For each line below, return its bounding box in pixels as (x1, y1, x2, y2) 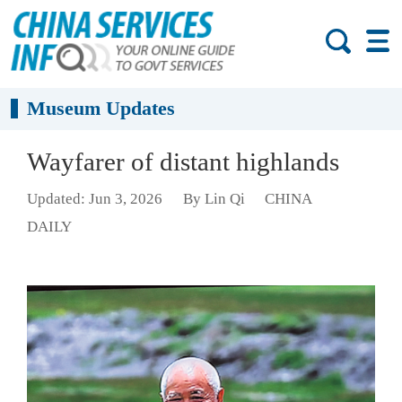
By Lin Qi (182, 190, 245, 208)
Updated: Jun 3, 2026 (27, 190, 162, 208)
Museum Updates (27, 97, 176, 120)
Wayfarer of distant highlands (27, 147, 339, 176)
